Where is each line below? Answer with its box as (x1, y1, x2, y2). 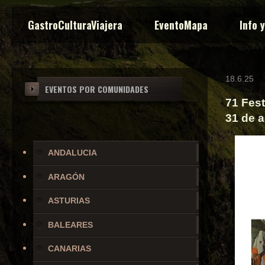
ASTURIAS (48, 196, 91, 206)
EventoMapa (154, 17, 208, 33)
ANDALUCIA (48, 148, 98, 158)
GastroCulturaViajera (28, 17, 122, 33)
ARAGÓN (48, 172, 85, 182)
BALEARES (48, 219, 93, 230)
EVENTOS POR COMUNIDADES (45, 83, 148, 95)
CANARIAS (48, 244, 92, 254)
